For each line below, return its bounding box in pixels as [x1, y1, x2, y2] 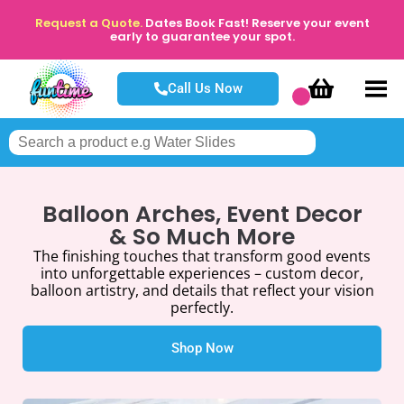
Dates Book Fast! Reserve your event [144, 14, 370, 32]
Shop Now [170, 340, 234, 356]
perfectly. [170, 298, 234, 317]
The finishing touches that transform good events [33, 246, 371, 266]
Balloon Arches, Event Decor [41, 198, 363, 230]
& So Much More [109, 221, 295, 252]
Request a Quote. [34, 14, 142, 32]
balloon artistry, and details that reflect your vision [30, 280, 374, 300]
